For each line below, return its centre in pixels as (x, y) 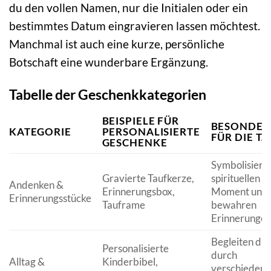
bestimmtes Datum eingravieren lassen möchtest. (135, 25)
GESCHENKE (135, 142)
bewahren (233, 204)
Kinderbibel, (130, 261)
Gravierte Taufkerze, (148, 178)
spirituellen (235, 178)
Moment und (239, 191)
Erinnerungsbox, (138, 191)
